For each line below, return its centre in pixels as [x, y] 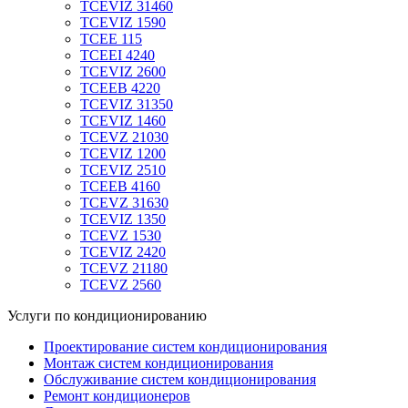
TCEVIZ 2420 [123, 252]
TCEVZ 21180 [124, 269]
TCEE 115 [111, 39]
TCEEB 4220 [120, 88]
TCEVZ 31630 [124, 203]
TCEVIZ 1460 [123, 121]
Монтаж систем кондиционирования [158, 363]
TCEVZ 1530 [121, 236]
